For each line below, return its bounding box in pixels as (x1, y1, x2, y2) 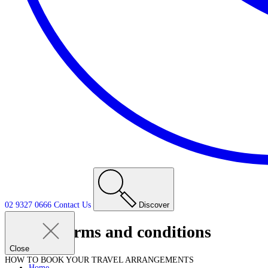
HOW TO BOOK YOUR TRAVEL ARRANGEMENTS (5, 255, 194, 265)
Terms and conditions (57, 222, 211, 241)
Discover (136, 200, 169, 210)
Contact (54, 200, 80, 210)
